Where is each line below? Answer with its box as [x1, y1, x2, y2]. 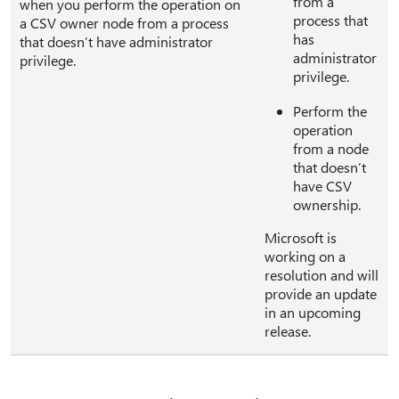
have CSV [293, 176, 352, 195]
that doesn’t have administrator [20, 32, 213, 51]
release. [265, 322, 311, 340]
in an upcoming [265, 303, 361, 322]
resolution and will [265, 265, 379, 284]
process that [293, 11, 368, 29]
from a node [293, 139, 369, 158]
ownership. [293, 195, 361, 214]
